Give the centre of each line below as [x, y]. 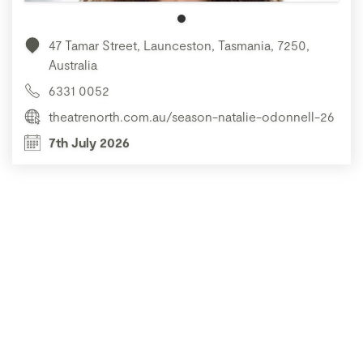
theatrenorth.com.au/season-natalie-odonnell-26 [192, 117]
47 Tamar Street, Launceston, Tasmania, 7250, [179, 45]
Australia [73, 65]
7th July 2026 [89, 143]
